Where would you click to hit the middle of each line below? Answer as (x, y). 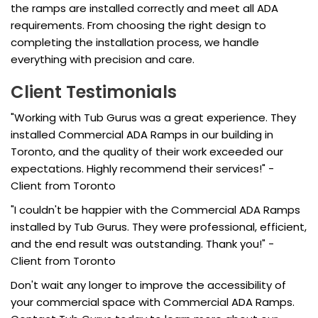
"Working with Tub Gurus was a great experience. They (153, 118)
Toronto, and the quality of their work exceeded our (147, 152)
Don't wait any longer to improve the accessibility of (148, 285)
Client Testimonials (94, 92)
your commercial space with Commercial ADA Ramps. (153, 302)
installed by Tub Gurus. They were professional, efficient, (159, 227)
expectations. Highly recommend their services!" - (142, 169)
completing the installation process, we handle (135, 43)
